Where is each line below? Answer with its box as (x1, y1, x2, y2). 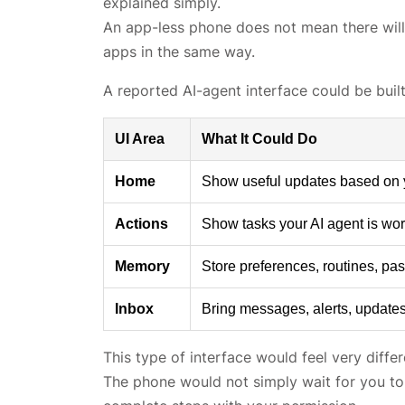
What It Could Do (202, 131, 317, 147)
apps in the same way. (103, 42, 255, 61)
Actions (115, 216, 168, 232)
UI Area (115, 131, 165, 147)
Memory (115, 259, 170, 275)
